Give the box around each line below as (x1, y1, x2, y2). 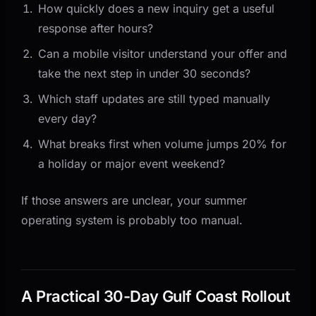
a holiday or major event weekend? (38, 156, 226, 171)
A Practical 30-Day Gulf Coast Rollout (21, 286, 291, 305)
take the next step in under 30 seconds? (38, 66, 251, 80)
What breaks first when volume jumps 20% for (38, 136, 287, 151)
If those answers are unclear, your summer (21, 193, 248, 207)
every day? (38, 111, 97, 126)
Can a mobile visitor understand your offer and (38, 46, 288, 61)
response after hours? (38, 20, 154, 35)
